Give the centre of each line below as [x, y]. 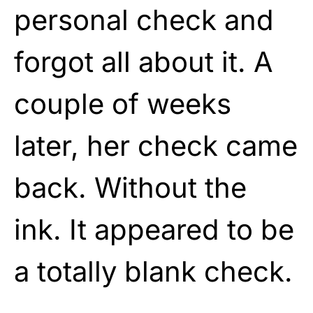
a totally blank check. [153, 271]
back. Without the [130, 187]
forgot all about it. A [144, 61]
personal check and [144, 20]
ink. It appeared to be [154, 229]
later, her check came [156, 145]
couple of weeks [123, 103]
